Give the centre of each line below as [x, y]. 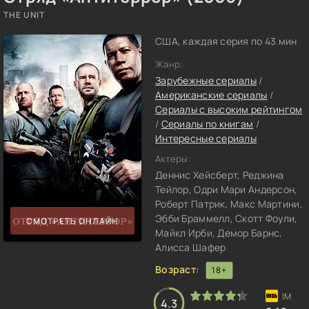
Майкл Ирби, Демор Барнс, [219, 233]
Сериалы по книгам [207, 124]
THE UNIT [24, 15]
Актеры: [173, 159]
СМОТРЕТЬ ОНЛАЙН [72, 221]
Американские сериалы [211, 95]
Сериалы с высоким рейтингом [229, 109]
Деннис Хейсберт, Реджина [220, 175]
